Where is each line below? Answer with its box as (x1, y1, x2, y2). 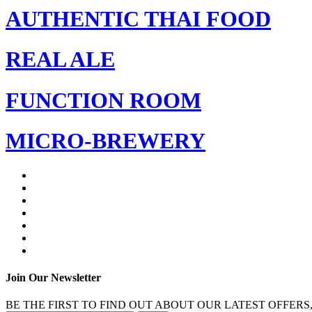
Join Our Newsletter (6, 271, 101, 283)
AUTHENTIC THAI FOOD (6, 6, 271, 31)
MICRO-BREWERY (6, 128, 205, 154)
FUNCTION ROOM (6, 87, 201, 113)
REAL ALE (6, 47, 115, 72)
